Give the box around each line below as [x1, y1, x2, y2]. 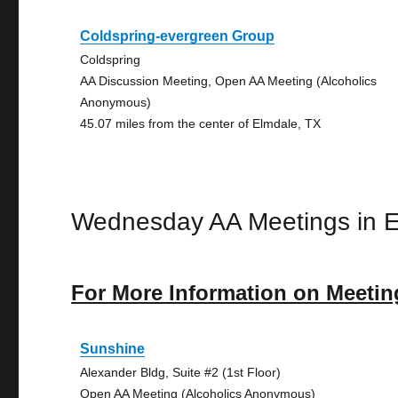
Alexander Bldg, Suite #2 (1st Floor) [80, 365, 282, 379]
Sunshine [80, 341, 146, 356]
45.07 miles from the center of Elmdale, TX [80, 116, 322, 131]
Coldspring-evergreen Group [80, 28, 275, 44]
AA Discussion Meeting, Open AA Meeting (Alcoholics [80, 74, 378, 88]
